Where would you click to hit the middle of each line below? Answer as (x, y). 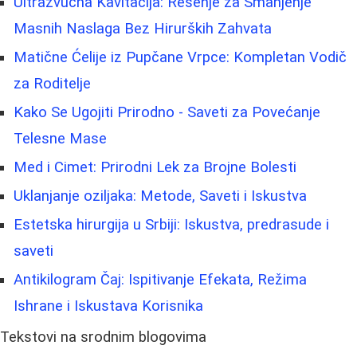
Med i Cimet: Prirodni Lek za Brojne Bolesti (155, 167)
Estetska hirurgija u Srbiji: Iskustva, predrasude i (171, 224)
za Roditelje (52, 83)
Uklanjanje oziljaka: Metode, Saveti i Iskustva (160, 196)
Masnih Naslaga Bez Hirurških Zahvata (143, 28)
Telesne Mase (60, 138)
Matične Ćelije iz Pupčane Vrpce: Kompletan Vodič (180, 57)
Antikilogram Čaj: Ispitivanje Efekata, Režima (160, 279)
